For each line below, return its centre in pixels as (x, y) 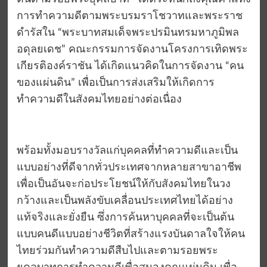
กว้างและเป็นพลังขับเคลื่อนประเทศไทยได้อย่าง (125, 201)
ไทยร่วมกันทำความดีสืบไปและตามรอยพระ (117, 251)
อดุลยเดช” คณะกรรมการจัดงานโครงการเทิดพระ (132, 50)
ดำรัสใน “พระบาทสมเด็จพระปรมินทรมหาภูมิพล (128, 33)
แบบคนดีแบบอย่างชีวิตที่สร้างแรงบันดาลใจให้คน (131, 235)
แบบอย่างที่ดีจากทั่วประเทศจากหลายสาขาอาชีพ (129, 168)
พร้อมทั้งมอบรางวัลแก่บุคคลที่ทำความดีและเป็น (127, 151)
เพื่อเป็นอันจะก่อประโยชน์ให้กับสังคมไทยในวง (123, 184)
